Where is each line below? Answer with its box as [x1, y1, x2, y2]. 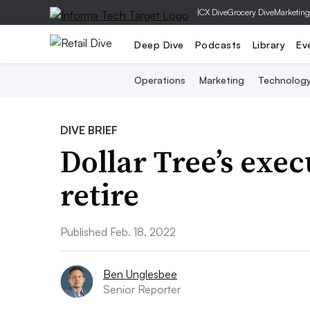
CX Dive [199, 7, 228, 17]
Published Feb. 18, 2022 [60, 225, 176, 239]
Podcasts [194, 38, 241, 51]
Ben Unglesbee [103, 267, 177, 281]
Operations [134, 74, 185, 86]
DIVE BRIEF [60, 123, 118, 137]
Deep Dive [134, 38, 184, 51]
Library [252, 38, 285, 51]
